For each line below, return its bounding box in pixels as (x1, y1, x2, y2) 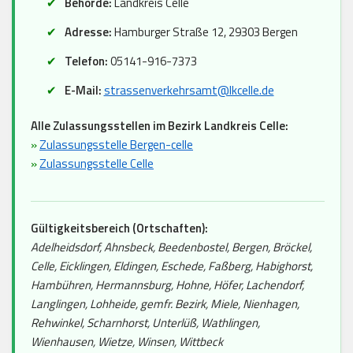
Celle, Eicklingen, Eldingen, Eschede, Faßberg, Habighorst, (31, 256, 313, 275)
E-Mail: (64, 80, 102, 99)
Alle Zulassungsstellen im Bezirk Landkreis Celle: (31, 116, 288, 135)
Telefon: (64, 51, 108, 70)
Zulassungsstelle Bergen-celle (39, 135, 193, 154)
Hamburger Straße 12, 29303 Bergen (111, 22, 298, 41)
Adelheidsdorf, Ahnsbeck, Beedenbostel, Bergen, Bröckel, (31, 237, 312, 256)
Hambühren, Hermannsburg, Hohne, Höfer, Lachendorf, (31, 275, 304, 294)
